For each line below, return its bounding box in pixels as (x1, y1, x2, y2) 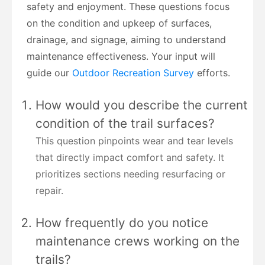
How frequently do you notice (35, 215, 208, 230)
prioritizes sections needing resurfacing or (35, 167, 225, 180)
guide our (27, 66, 72, 79)
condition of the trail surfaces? (35, 115, 215, 131)
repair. (35, 184, 63, 196)
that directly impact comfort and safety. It (35, 151, 224, 163)
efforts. (197, 66, 230, 79)
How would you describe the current (35, 97, 248, 112)
